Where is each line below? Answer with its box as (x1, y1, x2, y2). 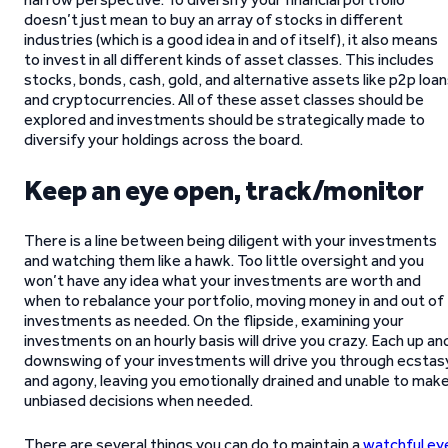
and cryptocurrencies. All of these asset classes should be (24, 90, 424, 109)
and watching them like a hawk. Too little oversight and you (24, 251, 424, 270)
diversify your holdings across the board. (24, 130, 303, 149)
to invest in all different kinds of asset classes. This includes (24, 50, 434, 69)
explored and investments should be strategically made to (24, 110, 425, 129)
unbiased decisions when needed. (24, 391, 253, 410)
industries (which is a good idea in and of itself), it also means (24, 30, 438, 49)
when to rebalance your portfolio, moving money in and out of (24, 291, 444, 310)
